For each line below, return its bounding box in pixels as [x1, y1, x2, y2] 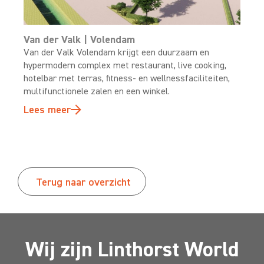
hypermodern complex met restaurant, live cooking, [24, 59, 226, 72]
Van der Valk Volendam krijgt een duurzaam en [24, 46, 209, 59]
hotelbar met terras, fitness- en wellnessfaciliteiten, [24, 72, 230, 85]
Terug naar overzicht [36, 175, 131, 190]
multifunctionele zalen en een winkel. [24, 85, 170, 98]
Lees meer [24, 103, 71, 117]
